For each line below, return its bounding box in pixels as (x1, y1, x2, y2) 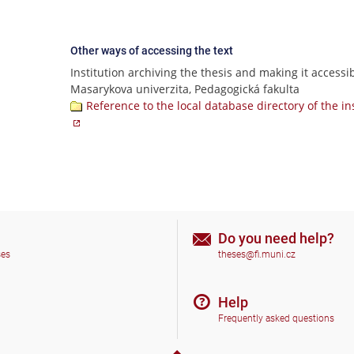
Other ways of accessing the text (70, 44, 233, 57)
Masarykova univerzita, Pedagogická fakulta (70, 81, 299, 96)
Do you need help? (218, 229, 334, 247)
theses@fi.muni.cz (218, 249, 296, 261)
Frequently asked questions (218, 313, 334, 325)
